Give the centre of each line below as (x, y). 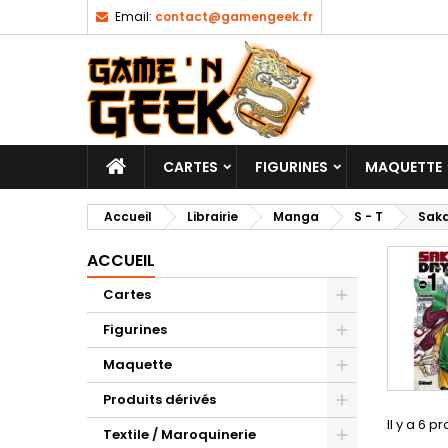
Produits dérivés (159, 399)
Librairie (212, 216)
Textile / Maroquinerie (179, 434)
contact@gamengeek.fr (234, 16)
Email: (133, 16)
